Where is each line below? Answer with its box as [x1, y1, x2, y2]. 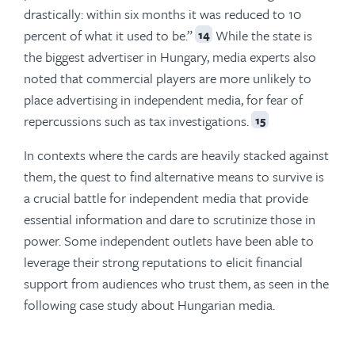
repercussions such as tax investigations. [24, 111, 249, 131]
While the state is [212, 25, 312, 45]
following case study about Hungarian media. [24, 295, 275, 315]
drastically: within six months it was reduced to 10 [24, 4, 301, 24]
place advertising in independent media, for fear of [24, 90, 303, 109]
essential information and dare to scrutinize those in [24, 209, 315, 229]
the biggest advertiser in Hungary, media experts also [24, 47, 316, 67]
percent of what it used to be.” [24, 25, 193, 45]
